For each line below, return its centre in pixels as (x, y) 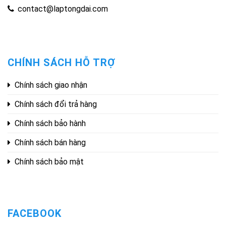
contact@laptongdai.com (63, 9)
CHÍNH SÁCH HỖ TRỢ (62, 62)
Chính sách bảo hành (50, 123)
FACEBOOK (35, 213)
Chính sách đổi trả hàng (56, 104)
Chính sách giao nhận (51, 85)
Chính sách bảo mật (49, 161)
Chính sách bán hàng (50, 142)
